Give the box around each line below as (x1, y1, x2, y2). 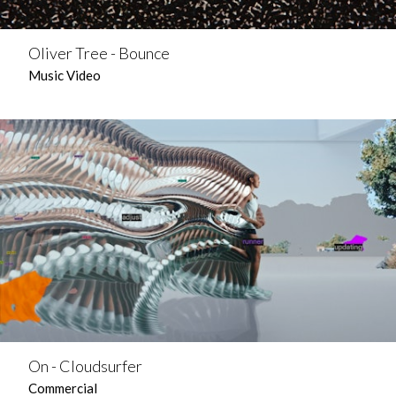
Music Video (28, 67, 101, 83)
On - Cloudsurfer (28, 356, 142, 376)
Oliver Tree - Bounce (28, 43, 170, 63)
